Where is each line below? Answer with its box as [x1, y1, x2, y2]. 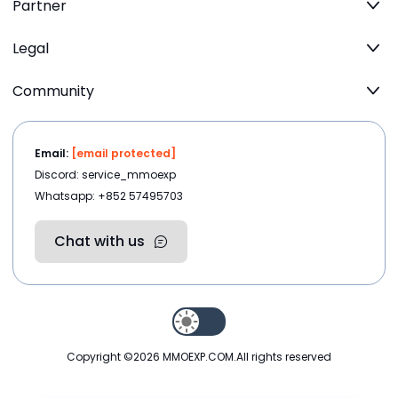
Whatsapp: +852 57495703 [35, 188, 183, 204]
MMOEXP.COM [163, 349, 234, 365]
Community [12, 80, 94, 101]
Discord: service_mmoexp [35, 167, 176, 183]
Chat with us [54, 231, 145, 252]
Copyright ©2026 [67, 349, 163, 365]
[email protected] [71, 146, 176, 162]
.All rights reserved [234, 349, 331, 365]
